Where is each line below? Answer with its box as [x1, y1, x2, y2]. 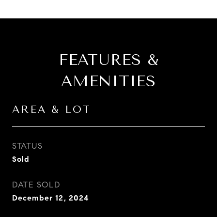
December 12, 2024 [12, 193, 89, 202]
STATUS [12, 141, 43, 151]
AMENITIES [61, 72, 156, 90]
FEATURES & [58, 51, 159, 69]
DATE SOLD [12, 180, 61, 190]
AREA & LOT [12, 104, 91, 115]
